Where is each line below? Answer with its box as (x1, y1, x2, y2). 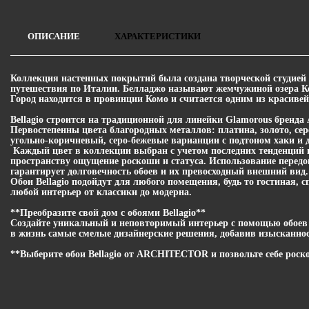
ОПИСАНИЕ (28, 31, 80, 42)
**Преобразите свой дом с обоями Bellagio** (10, 208, 206, 219)
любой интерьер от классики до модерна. (10, 187, 192, 198)
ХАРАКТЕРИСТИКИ (114, 31, 201, 42)
